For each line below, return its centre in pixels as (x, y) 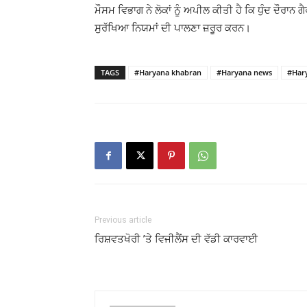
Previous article (123, 220)
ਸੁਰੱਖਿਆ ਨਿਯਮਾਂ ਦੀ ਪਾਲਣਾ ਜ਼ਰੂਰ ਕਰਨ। (173, 28)
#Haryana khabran (168, 72)
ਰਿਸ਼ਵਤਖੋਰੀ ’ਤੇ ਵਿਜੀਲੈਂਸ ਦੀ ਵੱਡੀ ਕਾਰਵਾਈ (176, 239)
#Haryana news (244, 72)
